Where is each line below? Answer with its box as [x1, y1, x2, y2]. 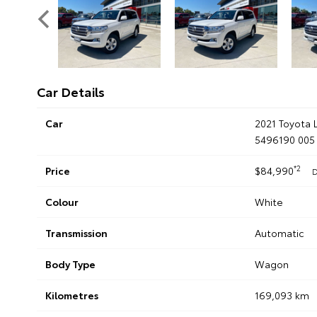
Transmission [45, 226, 108, 241]
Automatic [254, 226, 304, 241]
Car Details [37, 82, 105, 101]
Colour [45, 195, 79, 209]
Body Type [45, 257, 96, 272]
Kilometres [45, 288, 98, 303]
